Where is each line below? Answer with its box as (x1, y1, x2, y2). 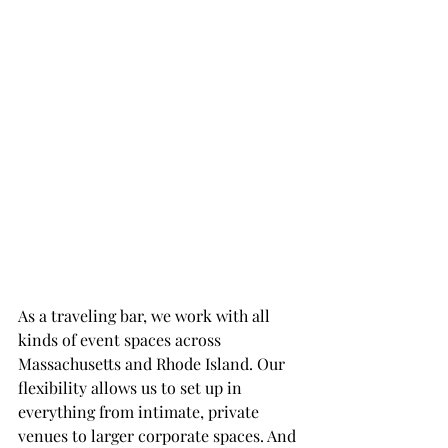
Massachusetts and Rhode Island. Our (18, 352, 289, 374)
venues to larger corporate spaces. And (18, 424, 300, 446)
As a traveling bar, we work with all (18, 304, 274, 326)
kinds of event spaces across (18, 328, 225, 350)
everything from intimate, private (18, 400, 263, 422)
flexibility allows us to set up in (18, 376, 246, 398)
